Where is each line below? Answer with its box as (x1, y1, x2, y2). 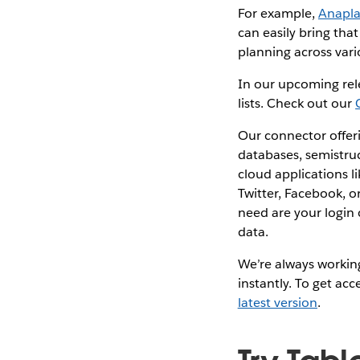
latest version (237, 293, 317, 311)
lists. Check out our (237, 94, 356, 112)
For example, (237, 4, 318, 22)
